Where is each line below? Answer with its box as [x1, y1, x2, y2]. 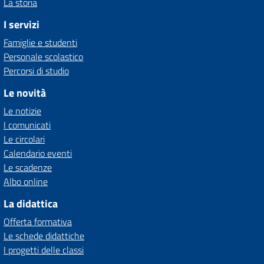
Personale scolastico [4, 49, 83, 64]
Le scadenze [4, 160, 52, 174]
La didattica [4, 196, 58, 212]
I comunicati [4, 118, 51, 132]
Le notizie [4, 104, 41, 118]
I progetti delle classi [4, 243, 84, 257]
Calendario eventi [4, 146, 72, 160]
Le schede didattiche [4, 229, 84, 243]
